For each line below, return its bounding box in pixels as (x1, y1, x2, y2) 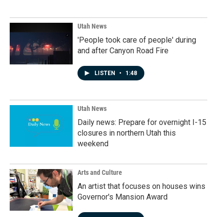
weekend (77, 139, 108, 148)
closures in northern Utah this (77, 128, 176, 138)
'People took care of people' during (77, 35, 196, 45)
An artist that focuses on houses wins (77, 182, 205, 191)
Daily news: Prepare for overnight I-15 (77, 118, 206, 127)
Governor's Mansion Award (77, 192, 168, 201)
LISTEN (94, 70, 117, 77)
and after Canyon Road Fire (77, 46, 169, 55)
